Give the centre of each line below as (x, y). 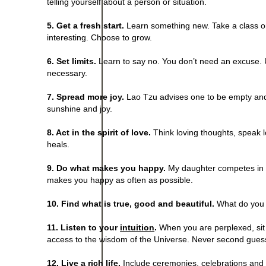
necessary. (67, 73)
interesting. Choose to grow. (100, 37)
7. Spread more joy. (86, 96)
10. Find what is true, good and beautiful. (131, 203)
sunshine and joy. (81, 108)
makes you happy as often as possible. (120, 180)
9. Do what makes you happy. (107, 168)
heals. (58, 144)
